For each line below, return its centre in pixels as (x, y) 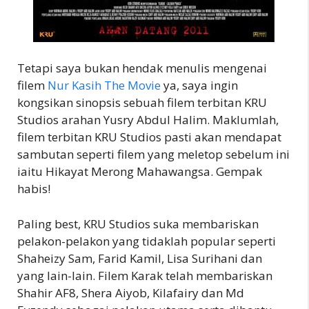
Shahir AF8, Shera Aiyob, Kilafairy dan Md (131, 292)
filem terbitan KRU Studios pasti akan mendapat (149, 137)
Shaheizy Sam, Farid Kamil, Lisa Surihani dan (140, 258)
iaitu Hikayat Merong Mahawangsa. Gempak (140, 171)
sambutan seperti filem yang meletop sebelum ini (153, 154)
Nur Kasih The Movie (104, 85)
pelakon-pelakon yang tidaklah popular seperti (147, 241)
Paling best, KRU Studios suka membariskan (138, 223)
